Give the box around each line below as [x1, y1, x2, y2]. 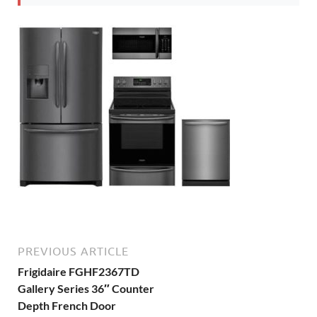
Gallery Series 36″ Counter [18, 282, 154, 295]
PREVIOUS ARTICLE [18, 245, 129, 258]
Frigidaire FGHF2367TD [18, 265, 139, 278]
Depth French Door [18, 299, 116, 312]
